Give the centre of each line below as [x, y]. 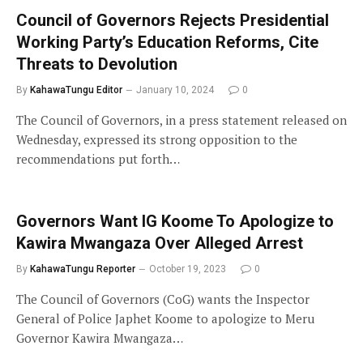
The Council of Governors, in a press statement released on [181, 120]
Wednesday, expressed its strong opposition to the [157, 139]
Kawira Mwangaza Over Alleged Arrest [160, 243]
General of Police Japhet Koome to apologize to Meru [165, 318]
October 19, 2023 [188, 269]
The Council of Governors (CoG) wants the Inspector [163, 299]
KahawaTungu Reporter [83, 269]
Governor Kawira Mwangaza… [100, 337]
